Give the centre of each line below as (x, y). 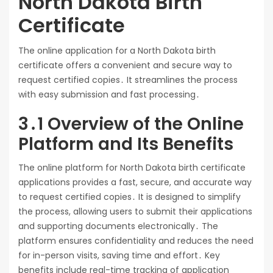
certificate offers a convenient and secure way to (125, 66)
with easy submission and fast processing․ (109, 95)
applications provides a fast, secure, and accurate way (135, 183)
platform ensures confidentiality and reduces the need (136, 241)
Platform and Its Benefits (126, 144)
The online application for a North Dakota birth (117, 51)
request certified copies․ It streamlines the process (128, 80)
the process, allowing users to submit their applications (135, 212)
